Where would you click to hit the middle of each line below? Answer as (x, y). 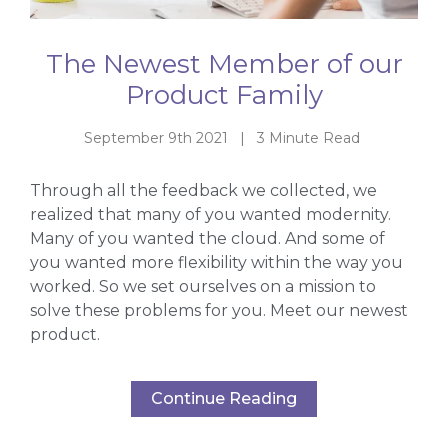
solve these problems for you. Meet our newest (219, 311)
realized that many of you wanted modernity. (210, 215)
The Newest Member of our (224, 63)
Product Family (224, 94)
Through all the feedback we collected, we (203, 191)
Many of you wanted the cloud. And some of (207, 239)
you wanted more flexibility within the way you (216, 263)
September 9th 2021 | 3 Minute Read (224, 137)
